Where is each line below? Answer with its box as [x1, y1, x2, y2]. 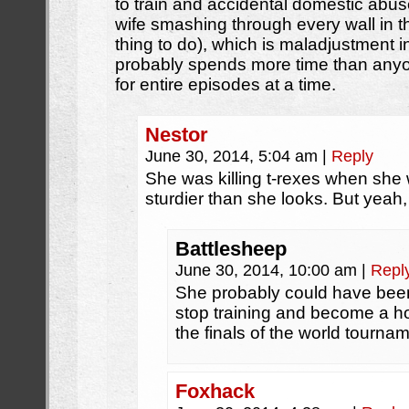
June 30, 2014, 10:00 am [175, 261, 362, 279]
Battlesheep [175, 237, 287, 260]
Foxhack [175, 380, 255, 403]
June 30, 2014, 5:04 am [145, 147, 322, 165]
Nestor [145, 123, 208, 146]
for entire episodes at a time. [115, 75, 336, 94]
